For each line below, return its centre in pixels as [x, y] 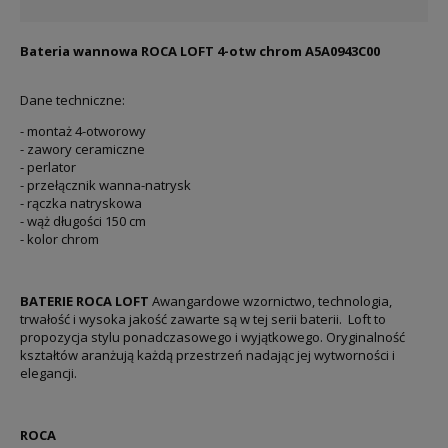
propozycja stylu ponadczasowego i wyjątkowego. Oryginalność [212, 337]
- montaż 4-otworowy [83, 131]
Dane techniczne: [72, 100]
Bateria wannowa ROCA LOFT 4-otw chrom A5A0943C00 [200, 51]
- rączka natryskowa [81, 203]
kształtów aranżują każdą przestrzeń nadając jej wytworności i [207, 355]
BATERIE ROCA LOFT [86, 301]
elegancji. [48, 373]
